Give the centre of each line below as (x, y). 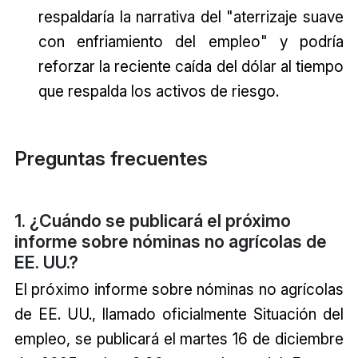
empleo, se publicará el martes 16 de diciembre (179, 339)
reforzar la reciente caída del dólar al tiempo (191, 66)
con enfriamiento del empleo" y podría (191, 41)
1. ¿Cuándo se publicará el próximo (152, 221)
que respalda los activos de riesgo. (158, 91)
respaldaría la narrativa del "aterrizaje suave (191, 16)
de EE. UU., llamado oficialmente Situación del (179, 314)
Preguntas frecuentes (111, 159)
